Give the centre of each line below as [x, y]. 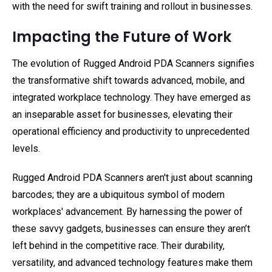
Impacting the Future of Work [122, 37]
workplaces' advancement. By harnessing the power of [127, 212]
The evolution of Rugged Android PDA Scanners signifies [133, 63]
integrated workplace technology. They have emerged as [131, 97]
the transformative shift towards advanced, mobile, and [128, 80]
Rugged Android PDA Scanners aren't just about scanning [132, 178]
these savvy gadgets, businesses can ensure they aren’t [131, 229]
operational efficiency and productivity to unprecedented [131, 131]
